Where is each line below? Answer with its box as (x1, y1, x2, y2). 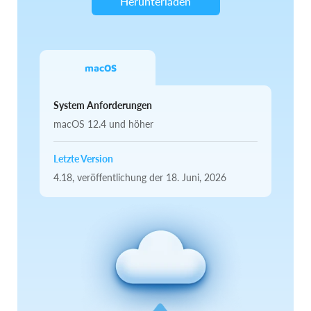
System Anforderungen (53, 99, 152, 112)
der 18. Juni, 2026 (149, 171, 226, 184)
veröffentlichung (74, 171, 149, 184)
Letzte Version (53, 153, 113, 165)
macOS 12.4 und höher (53, 118, 153, 131)
